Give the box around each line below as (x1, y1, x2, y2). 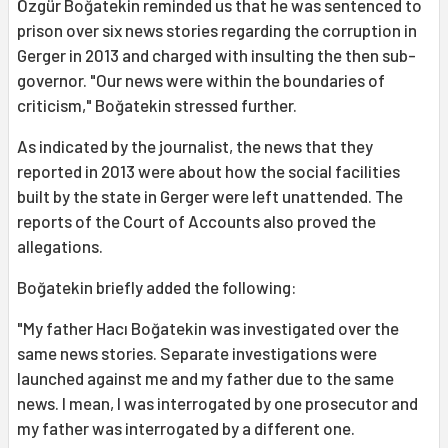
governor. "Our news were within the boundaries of (17, 70, 385, 91)
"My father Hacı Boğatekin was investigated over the (17, 318, 399, 339)
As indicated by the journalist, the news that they (17, 136, 373, 157)
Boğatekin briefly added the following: (17, 277, 297, 298)
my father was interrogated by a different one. (17, 418, 355, 439)
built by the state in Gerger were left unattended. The (17, 186, 403, 207)
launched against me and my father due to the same (17, 368, 394, 389)
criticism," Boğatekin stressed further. (17, 95, 297, 116)
